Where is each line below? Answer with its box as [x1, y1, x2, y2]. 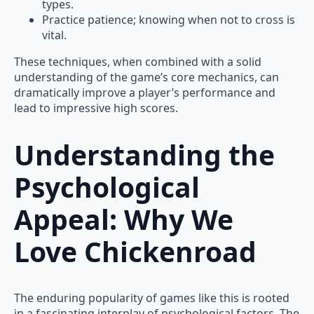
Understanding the [14, 135, 275, 173]
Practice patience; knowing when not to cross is [42, 12, 295, 28]
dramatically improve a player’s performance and [14, 85, 275, 101]
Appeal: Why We [14, 200, 233, 238]
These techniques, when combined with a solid [14, 54, 261, 70]
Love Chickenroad [14, 232, 257, 270]
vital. [42, 27, 67, 43]
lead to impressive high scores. [14, 100, 178, 116]
